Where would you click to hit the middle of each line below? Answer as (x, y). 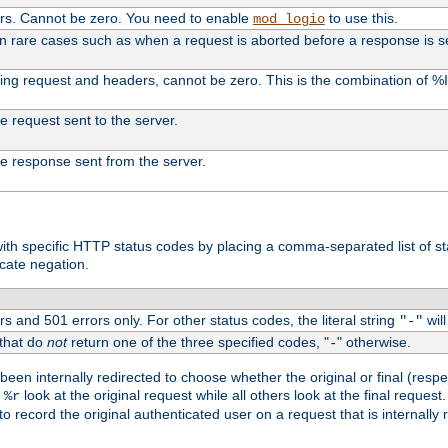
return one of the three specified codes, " (197, 342)
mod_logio (288, 18)
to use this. (361, 17)
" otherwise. (373, 342)
